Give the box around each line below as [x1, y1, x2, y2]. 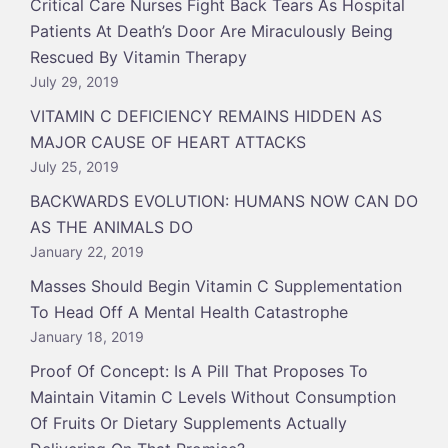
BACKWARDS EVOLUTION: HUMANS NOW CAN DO [30, 191, 418, 211]
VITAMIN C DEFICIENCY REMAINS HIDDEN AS [30, 106, 382, 126]
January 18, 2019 [30, 328, 144, 345]
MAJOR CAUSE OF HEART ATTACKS [30, 132, 306, 152]
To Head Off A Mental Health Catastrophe [30, 302, 348, 322]
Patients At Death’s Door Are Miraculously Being [30, 21, 393, 41]
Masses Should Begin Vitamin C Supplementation [30, 276, 402, 296]
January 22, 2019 [30, 243, 144, 260]
